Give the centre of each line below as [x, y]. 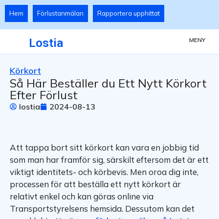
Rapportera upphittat [129, 13]
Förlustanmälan [60, 13]
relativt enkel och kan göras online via [82, 197]
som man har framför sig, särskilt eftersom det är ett [109, 160]
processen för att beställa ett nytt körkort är [95, 184]
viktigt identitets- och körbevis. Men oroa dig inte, [104, 172]
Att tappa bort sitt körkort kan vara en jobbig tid [104, 148]
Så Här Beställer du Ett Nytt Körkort [108, 83]
